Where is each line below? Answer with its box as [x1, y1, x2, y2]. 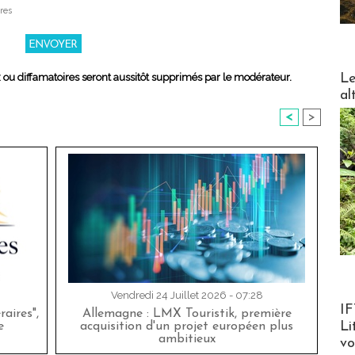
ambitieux [158, 333, 216, 346]
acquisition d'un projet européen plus [80, 320, 293, 334]
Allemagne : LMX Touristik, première [82, 307, 292, 321]
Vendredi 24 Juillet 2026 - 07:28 [110, 289, 263, 302]
